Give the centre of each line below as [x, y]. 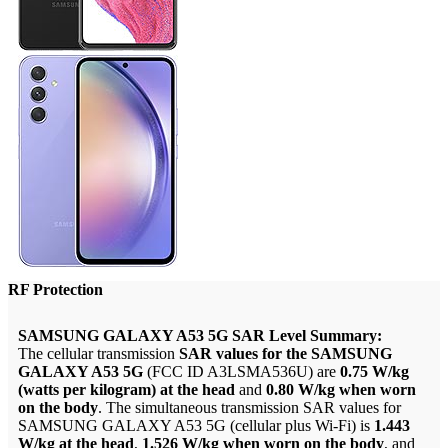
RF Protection [55, 290]
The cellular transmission [98, 354]
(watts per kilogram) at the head [126, 390]
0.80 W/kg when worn [341, 390]
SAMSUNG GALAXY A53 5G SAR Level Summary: [200, 336]
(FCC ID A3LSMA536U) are [243, 372]
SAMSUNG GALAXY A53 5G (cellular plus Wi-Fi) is [196, 426]
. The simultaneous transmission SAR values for [249, 408]
